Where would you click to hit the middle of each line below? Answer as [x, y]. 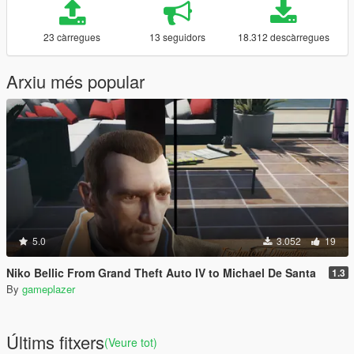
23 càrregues [72, 37]
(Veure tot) [131, 342]
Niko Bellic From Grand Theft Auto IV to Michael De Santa [161, 273]
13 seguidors [178, 37]
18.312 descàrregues [283, 37]
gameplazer [49, 289]
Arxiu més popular [75, 81]
